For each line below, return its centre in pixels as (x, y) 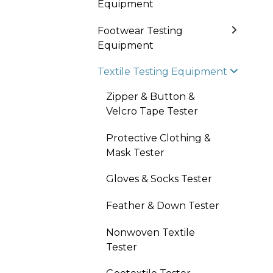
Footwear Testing (140, 30)
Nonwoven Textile (151, 232)
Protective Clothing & (158, 138)
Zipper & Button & (151, 97)
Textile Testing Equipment (162, 72)
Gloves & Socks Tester (159, 179)
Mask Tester (135, 152)
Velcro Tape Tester (152, 112)
